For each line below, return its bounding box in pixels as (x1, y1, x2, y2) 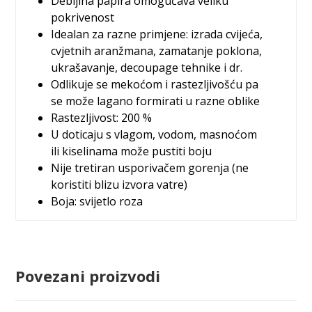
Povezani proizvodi (15, 265, 161, 286)
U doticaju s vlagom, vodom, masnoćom (51, 127, 258, 142)
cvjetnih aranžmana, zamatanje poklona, (51, 43, 263, 58)
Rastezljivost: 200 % (51, 110, 153, 125)
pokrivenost (51, 10, 115, 25)
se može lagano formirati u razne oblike (51, 93, 260, 109)
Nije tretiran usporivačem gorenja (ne (51, 160, 249, 175)
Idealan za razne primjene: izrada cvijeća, (51, 26, 263, 42)
